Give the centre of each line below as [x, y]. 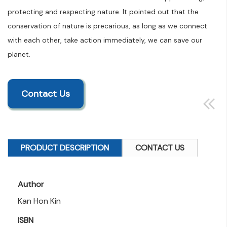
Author [31, 184]
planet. [19, 54]
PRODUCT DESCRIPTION [65, 147]
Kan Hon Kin [39, 201]
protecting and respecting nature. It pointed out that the [103, 11]
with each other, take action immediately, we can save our [105, 40]
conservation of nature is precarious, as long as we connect [107, 26]
